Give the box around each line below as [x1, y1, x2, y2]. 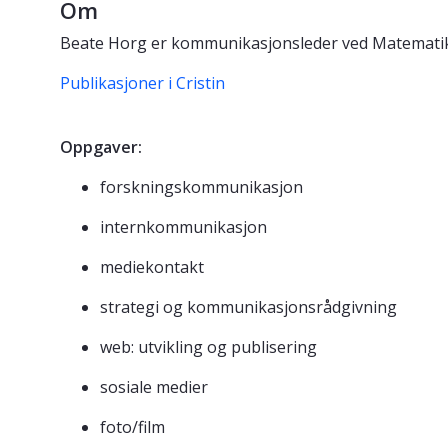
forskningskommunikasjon [100, 176, 303, 199]
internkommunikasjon [100, 216, 267, 239]
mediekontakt [100, 256, 204, 279]
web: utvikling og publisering [100, 336, 317, 359]
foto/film [100, 416, 165, 439]
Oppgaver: [60, 136, 142, 159]
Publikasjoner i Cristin [60, 72, 225, 95]
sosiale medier [100, 376, 208, 399]
